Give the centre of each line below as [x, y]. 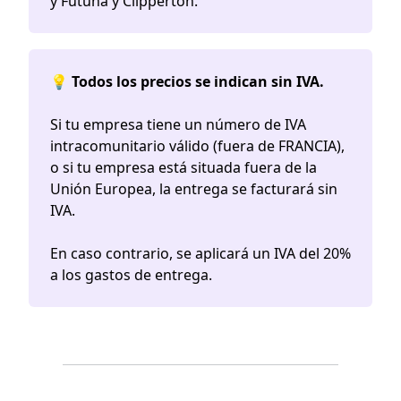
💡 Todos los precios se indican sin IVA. [187, 82]
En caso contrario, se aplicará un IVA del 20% [200, 254]
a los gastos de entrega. [131, 275]
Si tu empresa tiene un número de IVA [178, 125]
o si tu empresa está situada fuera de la [183, 168]
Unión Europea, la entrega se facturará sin [194, 189]
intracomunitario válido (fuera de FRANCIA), [197, 146]
